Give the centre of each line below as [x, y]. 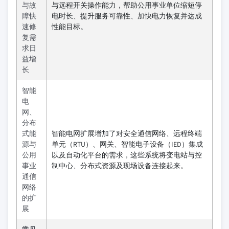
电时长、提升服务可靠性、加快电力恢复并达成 [127, 16]
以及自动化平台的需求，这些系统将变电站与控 [127, 155]
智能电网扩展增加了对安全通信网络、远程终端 [127, 133]
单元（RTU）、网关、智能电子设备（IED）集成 [127, 144]
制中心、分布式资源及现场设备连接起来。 [120, 166]
